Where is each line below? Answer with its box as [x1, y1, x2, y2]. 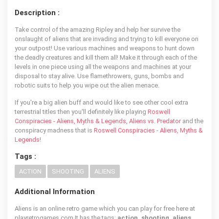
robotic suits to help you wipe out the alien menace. [15, 82, 159, 89]
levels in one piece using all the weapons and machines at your [15, 63, 191, 70]
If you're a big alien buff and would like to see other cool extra [15, 99, 188, 106]
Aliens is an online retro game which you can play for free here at [15, 205, 195, 212]
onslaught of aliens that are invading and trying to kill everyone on [15, 35, 198, 43]
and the [181, 117, 203, 125]
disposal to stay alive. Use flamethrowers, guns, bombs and [15, 72, 184, 80]
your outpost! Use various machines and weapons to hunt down [15, 44, 195, 52]
